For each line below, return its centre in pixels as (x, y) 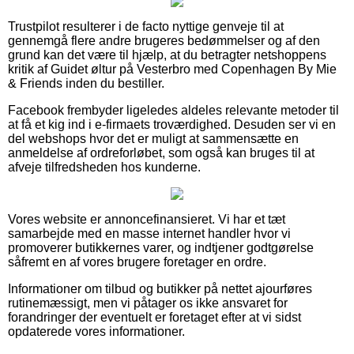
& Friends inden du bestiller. (86, 83)
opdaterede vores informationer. (96, 331)
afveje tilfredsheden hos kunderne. (104, 167)
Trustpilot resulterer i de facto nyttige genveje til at (146, 26)
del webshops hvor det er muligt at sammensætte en (153, 138)
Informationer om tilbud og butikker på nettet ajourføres (160, 288)
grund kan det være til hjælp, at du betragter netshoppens (167, 55)
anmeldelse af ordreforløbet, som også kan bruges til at (161, 153)
